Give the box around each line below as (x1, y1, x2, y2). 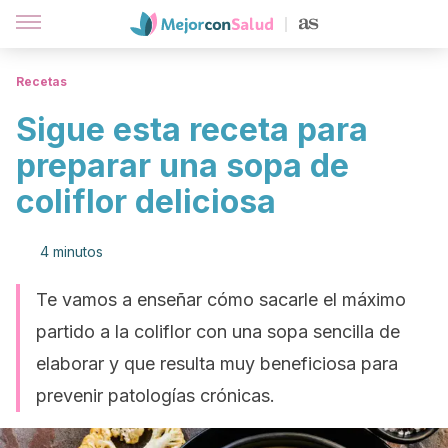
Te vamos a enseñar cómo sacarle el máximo (36, 289, 406, 310)
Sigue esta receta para (16, 110, 368, 149)
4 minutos (40, 243, 103, 260)
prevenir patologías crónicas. (36, 385, 275, 406)
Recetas (16, 74, 67, 89)
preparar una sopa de (16, 146, 349, 185)
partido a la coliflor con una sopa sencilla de (36, 321, 400, 342)
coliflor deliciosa (16, 182, 276, 221)
